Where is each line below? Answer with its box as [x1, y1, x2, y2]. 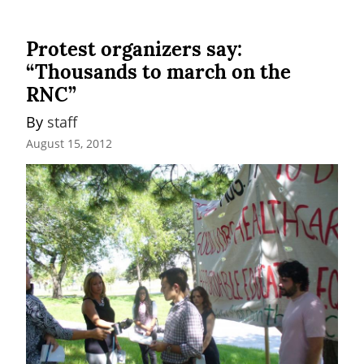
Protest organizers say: [26, 36, 242, 62]
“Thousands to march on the [26, 58, 291, 84]
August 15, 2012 [26, 136, 112, 152]
